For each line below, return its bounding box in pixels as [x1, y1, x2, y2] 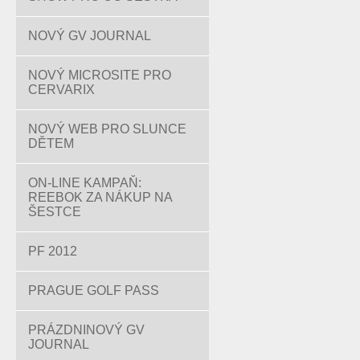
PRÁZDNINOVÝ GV [28, 323, 145, 337]
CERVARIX [28, 83, 95, 96]
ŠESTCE [28, 205, 81, 219]
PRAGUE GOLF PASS [28, 284, 159, 297]
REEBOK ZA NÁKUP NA [28, 190, 173, 204]
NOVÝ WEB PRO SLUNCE [28, 122, 186, 136]
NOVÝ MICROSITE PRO [28, 68, 171, 82]
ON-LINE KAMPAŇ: [28, 176, 141, 190]
